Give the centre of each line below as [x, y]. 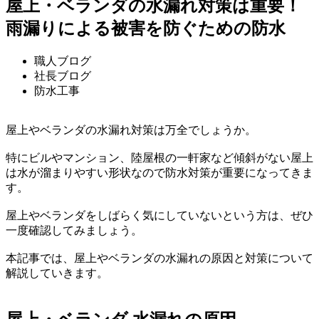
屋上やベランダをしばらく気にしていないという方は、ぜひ [159, 215]
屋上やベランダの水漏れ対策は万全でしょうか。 [131, 130]
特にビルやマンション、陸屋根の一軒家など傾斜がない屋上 [159, 157]
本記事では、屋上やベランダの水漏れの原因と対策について [159, 258]
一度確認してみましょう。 [74, 230]
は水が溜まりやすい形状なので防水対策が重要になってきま [159, 172]
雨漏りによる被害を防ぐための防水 [146, 28]
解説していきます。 [57, 273]
